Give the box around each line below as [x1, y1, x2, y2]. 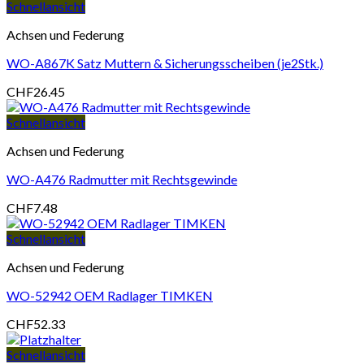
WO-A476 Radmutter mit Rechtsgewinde [6, 171, 237, 188]
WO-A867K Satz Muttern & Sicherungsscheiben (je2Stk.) [6, 55, 323, 71]
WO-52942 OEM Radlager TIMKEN [6, 288, 213, 304]
